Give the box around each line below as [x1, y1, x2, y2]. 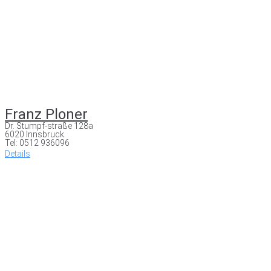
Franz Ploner [5, 105, 88, 123]
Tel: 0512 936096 [5, 137, 70, 148]
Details [5, 148, 30, 158]
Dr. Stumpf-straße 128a [5, 120, 93, 131]
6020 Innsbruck [5, 129, 64, 139]
